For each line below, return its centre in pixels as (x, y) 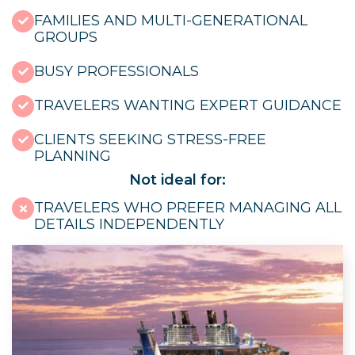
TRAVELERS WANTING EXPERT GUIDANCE (188, 105)
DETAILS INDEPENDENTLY (129, 225)
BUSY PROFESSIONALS (116, 71)
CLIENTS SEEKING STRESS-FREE (150, 139)
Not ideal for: (177, 179)
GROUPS (66, 37)
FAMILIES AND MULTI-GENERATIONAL (171, 20)
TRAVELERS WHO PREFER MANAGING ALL (188, 208)
